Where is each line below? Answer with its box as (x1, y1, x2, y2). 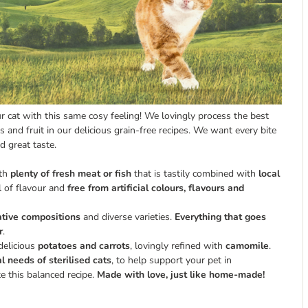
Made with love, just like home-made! (97, 267, 265, 281)
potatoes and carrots (38, 239, 130, 252)
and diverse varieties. (80, 210, 175, 223)
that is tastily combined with (131, 166, 256, 180)
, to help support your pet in (111, 253, 232, 267)
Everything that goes (175, 210, 266, 223)
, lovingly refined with (130, 239, 225, 252)
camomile (225, 239, 269, 252)
